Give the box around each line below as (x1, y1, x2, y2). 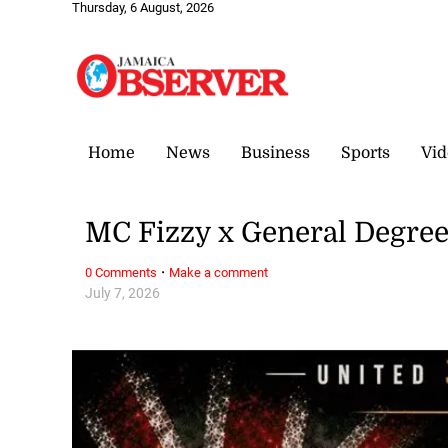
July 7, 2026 (85, 284, 161, 302)
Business (241, 143, 310, 162)
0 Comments (85, 264, 158, 280)
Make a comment (169, 264, 269, 280)
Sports (341, 143, 390, 162)
